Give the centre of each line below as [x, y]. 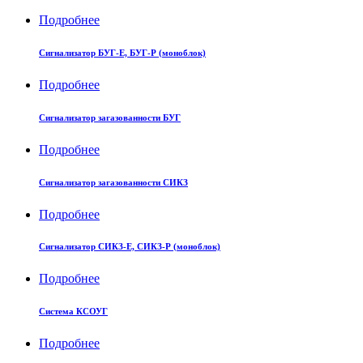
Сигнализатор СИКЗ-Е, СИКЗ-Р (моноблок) [130, 247]
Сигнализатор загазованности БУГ [110, 117]
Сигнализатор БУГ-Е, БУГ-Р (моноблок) [122, 52]
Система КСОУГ [73, 312]
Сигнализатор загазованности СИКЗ [113, 182]
